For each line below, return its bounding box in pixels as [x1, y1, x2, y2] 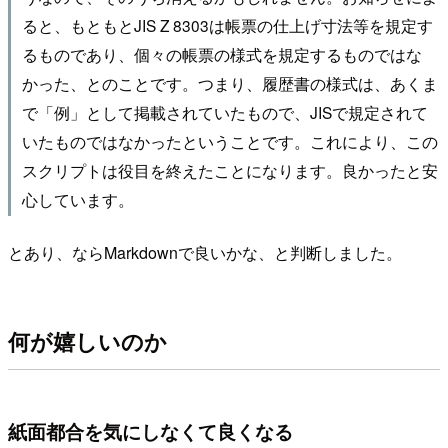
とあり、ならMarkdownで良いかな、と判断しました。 [8, 241, 402, 265]
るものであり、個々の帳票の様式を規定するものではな [21, 43, 422, 66]
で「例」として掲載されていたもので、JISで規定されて [21, 101, 428, 124]
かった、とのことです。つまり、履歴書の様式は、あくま [21, 72, 438, 95]
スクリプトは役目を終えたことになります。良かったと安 [21, 159, 438, 182]
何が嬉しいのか [8, 324, 167, 357]
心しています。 [21, 188, 134, 211]
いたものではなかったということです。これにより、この [21, 130, 438, 153]
